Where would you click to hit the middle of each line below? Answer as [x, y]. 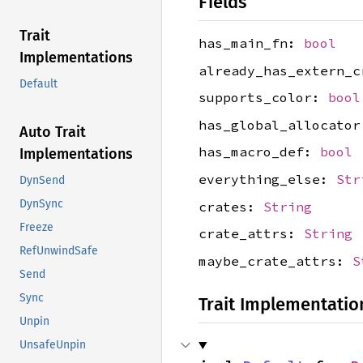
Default [38, 84]
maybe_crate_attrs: [275, 261]
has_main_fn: [251, 43]
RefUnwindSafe [59, 251]
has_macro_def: [259, 152]
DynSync [41, 204]
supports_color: [263, 98]
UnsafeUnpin [53, 345]
